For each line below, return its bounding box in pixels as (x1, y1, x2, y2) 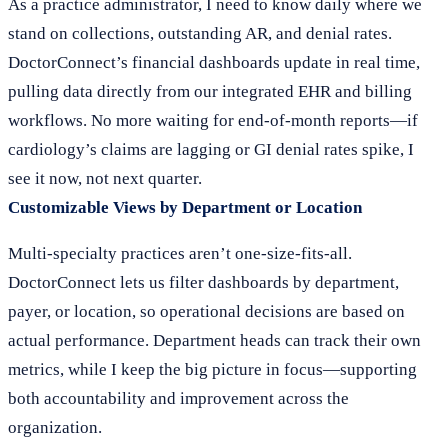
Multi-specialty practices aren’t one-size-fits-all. (8, 244, 352, 263)
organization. (8, 418, 102, 437)
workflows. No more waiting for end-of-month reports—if (8, 111, 418, 130)
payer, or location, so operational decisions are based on (8, 302, 405, 321)
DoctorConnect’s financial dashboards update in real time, (8, 53, 420, 72)
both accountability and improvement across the (8, 389, 349, 408)
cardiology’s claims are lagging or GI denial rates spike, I (8, 140, 414, 159)
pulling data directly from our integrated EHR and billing (8, 82, 412, 101)
